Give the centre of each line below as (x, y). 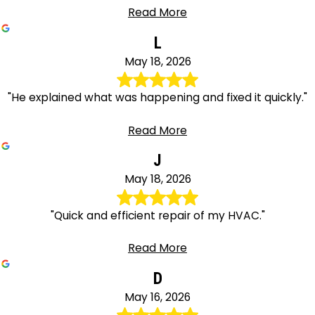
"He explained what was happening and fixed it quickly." (157, 97)
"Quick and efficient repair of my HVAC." (157, 215)
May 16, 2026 (157, 297)
